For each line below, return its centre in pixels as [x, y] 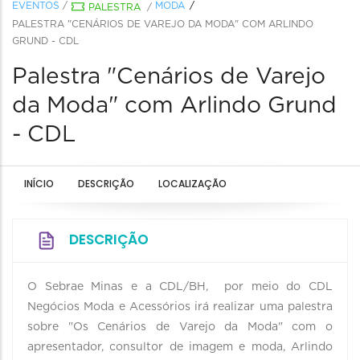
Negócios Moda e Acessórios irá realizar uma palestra [180, 307]
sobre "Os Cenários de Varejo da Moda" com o [180, 327]
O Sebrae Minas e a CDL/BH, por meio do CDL [180, 287]
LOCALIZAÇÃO [192, 184]
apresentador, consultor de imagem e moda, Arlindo [180, 347]
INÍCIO [39, 184]
